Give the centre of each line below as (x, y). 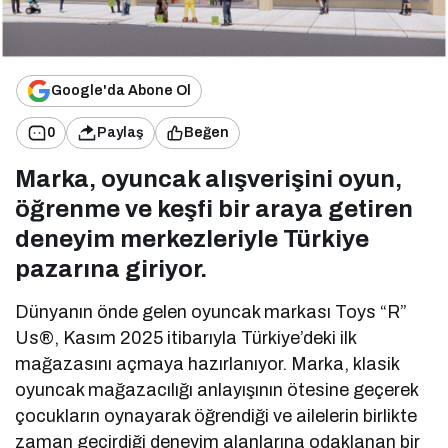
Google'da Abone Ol (121, 91)
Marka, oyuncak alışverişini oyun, (208, 178)
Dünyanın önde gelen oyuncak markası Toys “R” (211, 311)
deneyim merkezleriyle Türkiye (192, 238)
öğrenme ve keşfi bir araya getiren (214, 208)
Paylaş (120, 133)
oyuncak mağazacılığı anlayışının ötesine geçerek (217, 389)
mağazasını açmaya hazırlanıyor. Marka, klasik (207, 363)
